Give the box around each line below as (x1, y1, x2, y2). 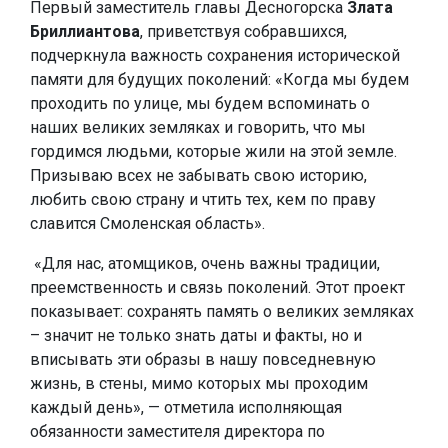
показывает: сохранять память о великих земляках (30, 302, 414, 321)
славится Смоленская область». (30, 214, 265, 233)
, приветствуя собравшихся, (140, 22, 347, 41)
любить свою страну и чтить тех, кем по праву (30, 190, 376, 209)
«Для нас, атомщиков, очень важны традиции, (30, 254, 380, 273)
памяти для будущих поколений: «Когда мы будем (30, 70, 409, 89)
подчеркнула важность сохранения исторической (30, 46, 400, 65)
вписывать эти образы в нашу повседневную (30, 350, 376, 369)
